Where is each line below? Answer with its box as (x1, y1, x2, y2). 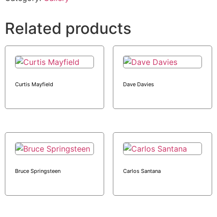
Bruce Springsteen (15, 167, 61, 174)
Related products (5, 19, 131, 38)
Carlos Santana (123, 167, 161, 174)
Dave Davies (123, 81, 154, 88)
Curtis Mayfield (15, 81, 53, 88)
